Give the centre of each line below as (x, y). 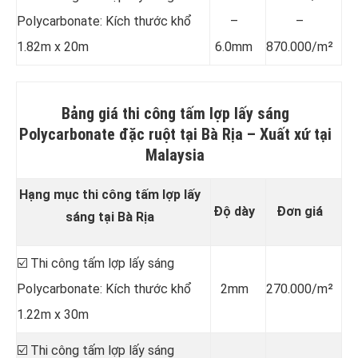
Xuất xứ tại (295, 134)
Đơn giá (300, 211)
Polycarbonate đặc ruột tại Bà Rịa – (139, 134)
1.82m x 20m (53, 46)
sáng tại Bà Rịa (109, 217)
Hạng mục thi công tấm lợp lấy (109, 194)
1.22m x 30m (53, 314)
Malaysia (175, 155)
